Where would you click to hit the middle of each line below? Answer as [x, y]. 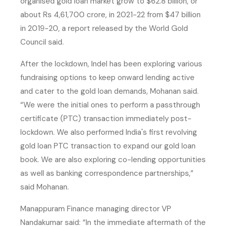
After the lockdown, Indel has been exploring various [111, 64]
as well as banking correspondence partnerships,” [107, 173]
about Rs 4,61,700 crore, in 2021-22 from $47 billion [110, 14]
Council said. [42, 42]
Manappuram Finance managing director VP [96, 209]
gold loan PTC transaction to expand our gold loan [108, 146]
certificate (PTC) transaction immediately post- [106, 118]
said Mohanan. [45, 187]
